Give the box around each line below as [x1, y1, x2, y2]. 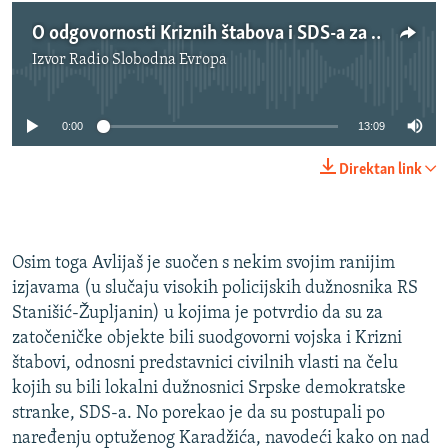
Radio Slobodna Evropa [69, 52, 227, 69]
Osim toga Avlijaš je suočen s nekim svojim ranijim [12, 254, 395, 274]
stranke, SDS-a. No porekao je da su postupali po [12, 404, 385, 424]
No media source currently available [94, 62, 370, 82]
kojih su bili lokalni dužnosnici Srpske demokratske [12, 379, 406, 399]
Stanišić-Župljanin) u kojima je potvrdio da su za [12, 304, 383, 324]
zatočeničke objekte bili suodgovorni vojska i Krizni [12, 329, 402, 349]
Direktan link [339, 162, 422, 179]
